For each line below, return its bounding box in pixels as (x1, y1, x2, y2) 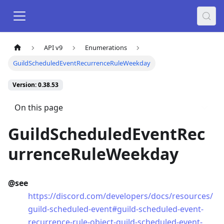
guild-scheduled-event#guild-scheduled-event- (28, 203, 203, 215)
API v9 (44, 43, 63, 52)
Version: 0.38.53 (12, 80, 58, 89)
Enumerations (84, 43, 127, 52)
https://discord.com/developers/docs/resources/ (28, 190, 213, 202)
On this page (14, 101, 63, 113)
